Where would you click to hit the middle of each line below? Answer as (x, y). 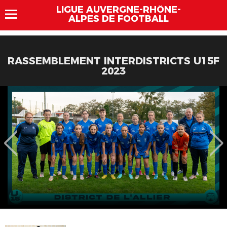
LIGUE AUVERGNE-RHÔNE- (119, 10)
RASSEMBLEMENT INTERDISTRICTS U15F (113, 61)
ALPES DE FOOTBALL (119, 19)
